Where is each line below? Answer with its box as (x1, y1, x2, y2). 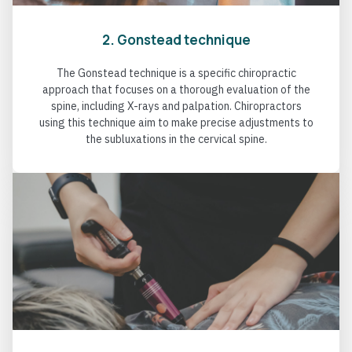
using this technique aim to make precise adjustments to (38, 115, 313, 130)
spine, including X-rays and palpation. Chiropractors (50, 99, 302, 114)
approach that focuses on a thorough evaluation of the (42, 82, 310, 97)
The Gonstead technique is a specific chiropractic (56, 66, 296, 81)
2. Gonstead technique (101, 31, 251, 49)
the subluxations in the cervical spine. (85, 132, 267, 147)
